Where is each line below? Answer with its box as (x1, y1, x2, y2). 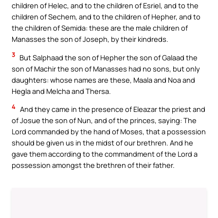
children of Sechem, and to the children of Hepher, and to (12, 11, 200, 21)
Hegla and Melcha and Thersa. (12, 86, 111, 96)
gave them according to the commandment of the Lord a (12, 149, 198, 159)
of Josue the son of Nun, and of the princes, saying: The (12, 115, 197, 126)
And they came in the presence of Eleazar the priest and (18, 104, 205, 114)
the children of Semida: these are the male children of (12, 22, 188, 33)
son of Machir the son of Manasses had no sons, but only (12, 63, 200, 73)
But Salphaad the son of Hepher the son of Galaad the (18, 52, 198, 62)
